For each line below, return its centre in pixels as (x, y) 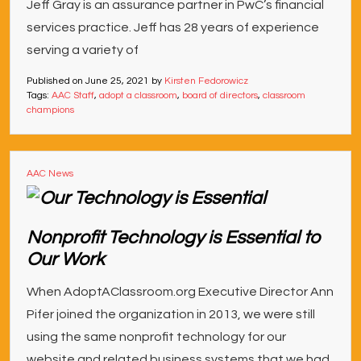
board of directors (220, 96)
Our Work (66, 259)
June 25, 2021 (117, 81)
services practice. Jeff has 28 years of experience (173, 28)
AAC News (50, 174)
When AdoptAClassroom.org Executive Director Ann (180, 291)
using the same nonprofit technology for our (156, 336)
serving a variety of (83, 50)
